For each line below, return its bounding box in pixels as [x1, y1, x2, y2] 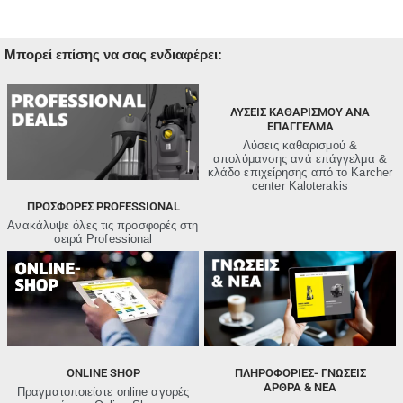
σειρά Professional [53, 231, 153, 246]
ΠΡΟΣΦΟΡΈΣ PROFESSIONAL [26, 199, 180, 213]
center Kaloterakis [252, 179, 348, 193]
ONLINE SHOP [66, 366, 140, 381]
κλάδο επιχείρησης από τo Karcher [207, 166, 393, 180]
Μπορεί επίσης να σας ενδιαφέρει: [4, 47, 222, 63]
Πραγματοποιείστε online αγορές [17, 385, 189, 399]
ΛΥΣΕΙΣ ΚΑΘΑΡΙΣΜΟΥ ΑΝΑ [230, 105, 370, 120]
